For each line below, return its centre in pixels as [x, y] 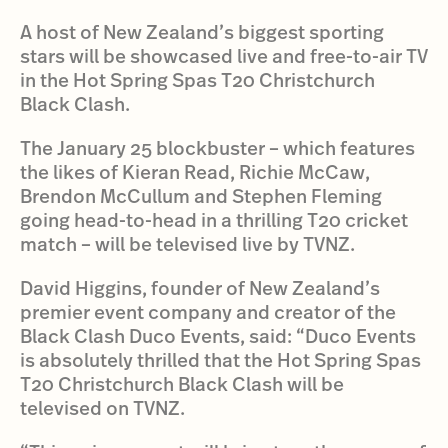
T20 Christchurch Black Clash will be [182, 383]
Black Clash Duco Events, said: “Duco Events [218, 335]
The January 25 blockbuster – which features [217, 147]
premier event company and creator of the [208, 311]
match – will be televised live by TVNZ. [187, 243]
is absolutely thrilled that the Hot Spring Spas [220, 359]
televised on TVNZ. [102, 407]
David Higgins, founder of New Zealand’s [200, 287]
